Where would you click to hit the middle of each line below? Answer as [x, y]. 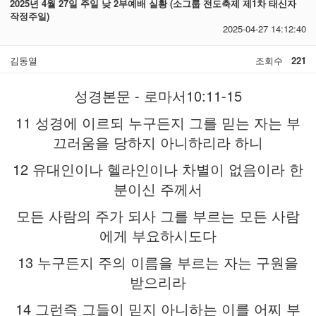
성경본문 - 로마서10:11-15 [158, 96]
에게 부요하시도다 [158, 236]
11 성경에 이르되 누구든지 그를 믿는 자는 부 [158, 123]
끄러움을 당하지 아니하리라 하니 [158, 142]
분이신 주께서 [158, 189]
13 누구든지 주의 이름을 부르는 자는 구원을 [158, 262]
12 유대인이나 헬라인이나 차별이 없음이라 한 [158, 169]
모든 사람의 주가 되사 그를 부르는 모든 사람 [158, 216]
